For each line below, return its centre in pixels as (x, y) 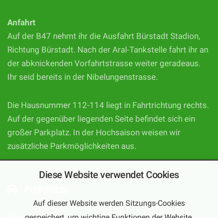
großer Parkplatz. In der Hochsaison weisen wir (94, 133)
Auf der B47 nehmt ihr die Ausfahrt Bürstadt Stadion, (104, 36)
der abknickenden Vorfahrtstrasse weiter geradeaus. (104, 64)
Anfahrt (21, 23)
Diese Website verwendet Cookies (109, 175)
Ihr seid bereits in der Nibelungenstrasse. (82, 77)
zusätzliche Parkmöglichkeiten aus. (72, 146)
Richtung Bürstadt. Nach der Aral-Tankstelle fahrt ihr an (108, 50)
